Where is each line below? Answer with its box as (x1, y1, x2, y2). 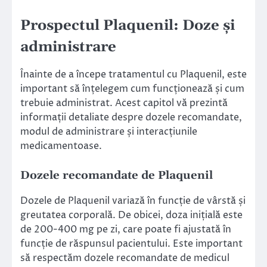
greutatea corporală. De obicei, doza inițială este (20, 209, 243, 222)
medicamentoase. (20, 139, 102, 153)
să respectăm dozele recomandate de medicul (20, 252, 229, 265)
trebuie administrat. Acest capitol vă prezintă (20, 97, 228, 110)
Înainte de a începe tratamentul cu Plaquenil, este (20, 68, 247, 82)
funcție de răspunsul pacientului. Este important (20, 237, 243, 251)
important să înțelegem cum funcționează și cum (20, 82, 244, 96)
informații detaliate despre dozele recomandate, (20, 111, 242, 125)
